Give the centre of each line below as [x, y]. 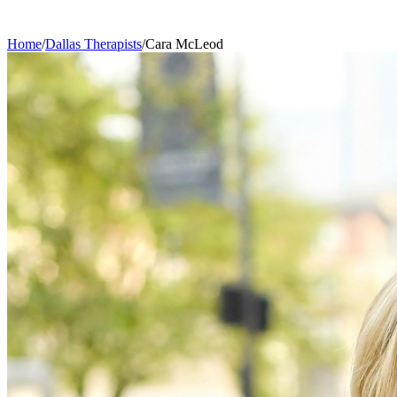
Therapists [111, 44]
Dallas [63, 44]
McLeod [199, 44]
